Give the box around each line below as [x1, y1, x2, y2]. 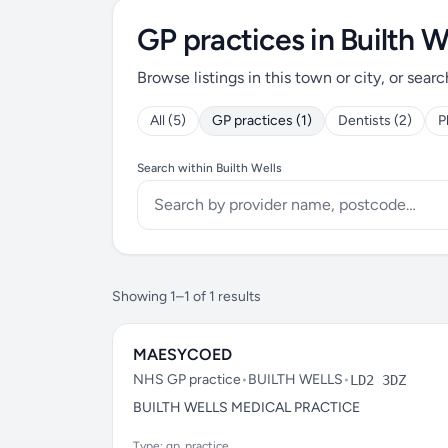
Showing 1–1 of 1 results [112, 288, 261, 305]
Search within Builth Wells [137, 161, 282, 175]
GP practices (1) [212, 112, 312, 129]
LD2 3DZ [350, 372, 406, 388]
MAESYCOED [133, 345, 232, 364]
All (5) [150, 112, 186, 129]
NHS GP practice [133, 371, 241, 388]
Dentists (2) [338, 112, 412, 129]
